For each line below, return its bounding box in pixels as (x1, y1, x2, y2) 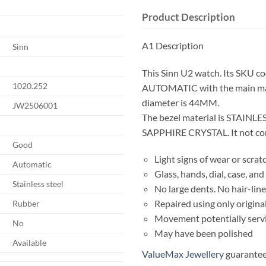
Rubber (12, 198, 40, 208)
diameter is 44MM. (142, 96, 219, 108)
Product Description (142, 10, 235, 23)
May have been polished (154, 227, 253, 239)
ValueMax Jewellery (142, 248, 224, 260)
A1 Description (142, 39, 204, 51)
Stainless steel (12, 178, 64, 189)
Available (12, 237, 47, 248)
